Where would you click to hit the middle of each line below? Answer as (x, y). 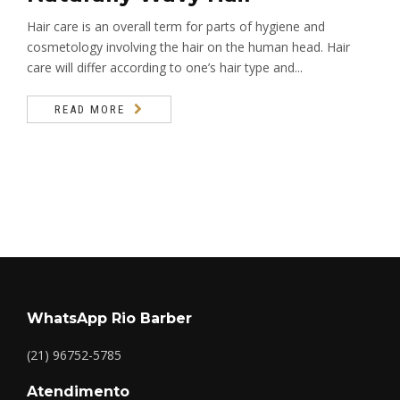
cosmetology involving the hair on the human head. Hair (188, 46)
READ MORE (90, 109)
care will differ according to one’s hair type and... (165, 67)
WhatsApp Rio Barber (109, 318)
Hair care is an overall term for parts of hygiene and (176, 26)
